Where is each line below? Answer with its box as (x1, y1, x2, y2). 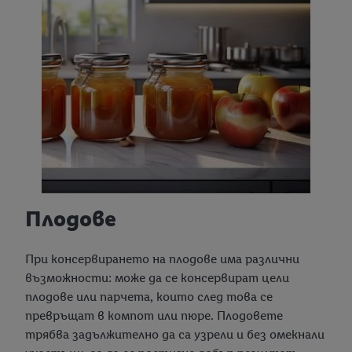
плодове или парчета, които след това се (25, 289, 273, 305)
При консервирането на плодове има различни (25, 251, 299, 267)
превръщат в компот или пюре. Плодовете (25, 308, 283, 324)
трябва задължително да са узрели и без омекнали (25, 327, 324, 343)
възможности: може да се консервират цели (25, 270, 289, 286)
